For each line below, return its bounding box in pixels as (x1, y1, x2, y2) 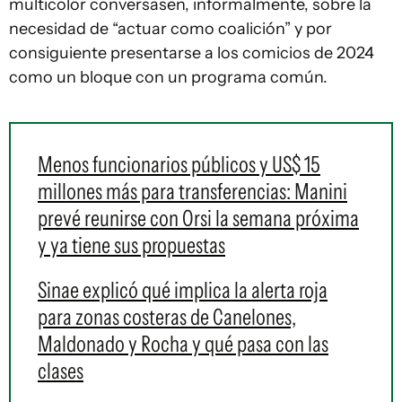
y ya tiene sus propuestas (38, 232, 225, 258)
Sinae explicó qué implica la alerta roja (38, 276, 328, 303)
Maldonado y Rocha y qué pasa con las (38, 330, 328, 357)
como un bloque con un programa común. (9, 67, 328, 87)
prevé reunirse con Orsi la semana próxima (38, 205, 359, 232)
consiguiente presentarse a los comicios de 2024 (9, 43, 374, 63)
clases (38, 357, 83, 384)
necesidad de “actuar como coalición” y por (9, 19, 332, 39)
